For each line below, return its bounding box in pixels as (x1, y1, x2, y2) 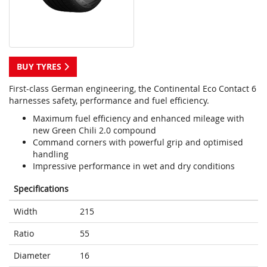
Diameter (14, 250, 51, 262)
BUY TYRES (17, 61, 64, 73)
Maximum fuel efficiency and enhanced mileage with (33, 113, 244, 125)
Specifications (14, 183, 69, 195)
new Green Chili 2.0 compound (33, 125, 156, 136)
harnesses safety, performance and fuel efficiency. (9, 95, 209, 107)
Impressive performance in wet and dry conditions (33, 160, 235, 172)
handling (33, 148, 69, 160)
